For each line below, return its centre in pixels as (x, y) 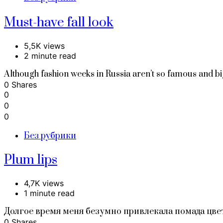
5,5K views (44, 46)
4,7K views (44, 183)
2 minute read (50, 56)
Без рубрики (50, 136)
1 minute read (49, 193)
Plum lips (31, 160)
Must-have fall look (59, 22)
